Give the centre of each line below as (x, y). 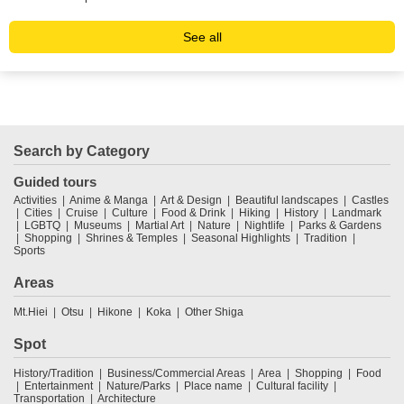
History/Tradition (54, 373)
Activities (35, 200)
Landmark (357, 212)
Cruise (82, 212)
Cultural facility (292, 386)
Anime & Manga (109, 200)
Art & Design (191, 200)
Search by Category (82, 151)
